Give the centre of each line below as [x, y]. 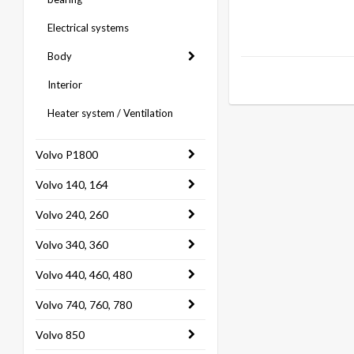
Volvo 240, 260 [72, 215]
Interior [65, 85]
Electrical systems [88, 28]
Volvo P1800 [67, 154]
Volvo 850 [60, 335]
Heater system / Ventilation [110, 113]
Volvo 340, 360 [72, 245]
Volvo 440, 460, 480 [84, 275]
